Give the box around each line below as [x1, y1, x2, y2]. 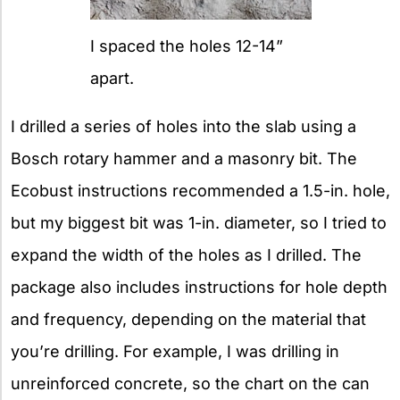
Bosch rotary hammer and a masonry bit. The [11, 148, 357, 168]
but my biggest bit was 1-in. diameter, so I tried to [11, 212, 387, 232]
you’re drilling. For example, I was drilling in [11, 341, 339, 361]
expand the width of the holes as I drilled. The [11, 245, 362, 264]
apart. [90, 68, 134, 87]
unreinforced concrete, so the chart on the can [11, 373, 370, 393]
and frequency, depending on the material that [11, 309, 366, 329]
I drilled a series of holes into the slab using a [11, 116, 356, 136]
